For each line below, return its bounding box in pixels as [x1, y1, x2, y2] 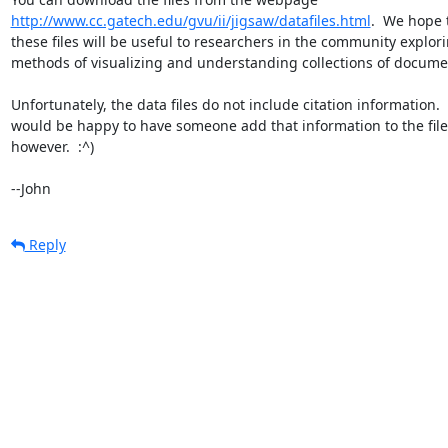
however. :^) [10, 136, 94, 156]
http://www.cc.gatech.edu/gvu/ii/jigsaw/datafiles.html [10, 10, 371, 30]
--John [10, 178, 51, 198]
